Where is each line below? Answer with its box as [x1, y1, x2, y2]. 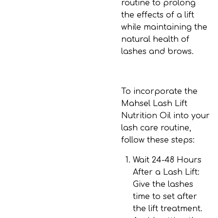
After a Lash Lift [133, 168, 198, 177]
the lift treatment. [133, 204, 202, 213]
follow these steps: [121, 136, 195, 145]
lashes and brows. [121, 47, 194, 56]
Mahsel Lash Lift [121, 99, 187, 108]
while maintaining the [121, 23, 207, 32]
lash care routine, [121, 124, 191, 132]
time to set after [133, 192, 197, 201]
